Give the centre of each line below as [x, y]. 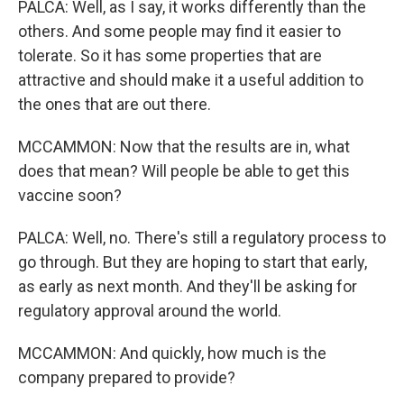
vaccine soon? [70, 195]
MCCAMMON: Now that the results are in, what [184, 147]
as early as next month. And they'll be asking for [188, 286]
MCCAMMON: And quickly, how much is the [172, 353]
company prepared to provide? [127, 377]
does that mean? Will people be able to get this [184, 171]
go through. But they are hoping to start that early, [193, 262]
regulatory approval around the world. [150, 311]
